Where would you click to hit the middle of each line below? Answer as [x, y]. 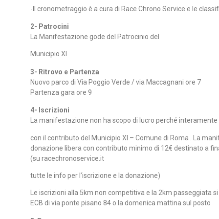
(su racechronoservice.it [67, 158]
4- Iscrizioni [50, 110]
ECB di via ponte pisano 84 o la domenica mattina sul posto [120, 203]
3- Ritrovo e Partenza [65, 72]
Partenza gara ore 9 [61, 92]
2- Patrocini [50, 26]
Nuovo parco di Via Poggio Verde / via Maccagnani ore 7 [116, 82]
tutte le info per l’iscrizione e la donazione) [95, 175]
